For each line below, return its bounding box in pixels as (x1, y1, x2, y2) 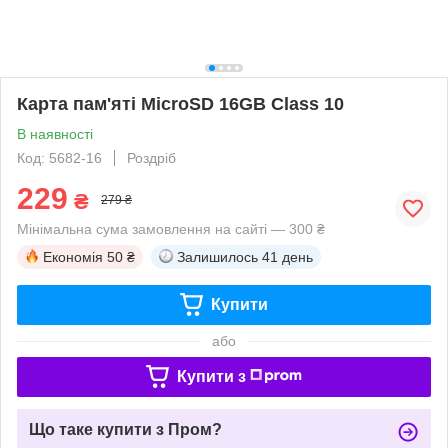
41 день (262, 248, 313, 265)
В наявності (17, 125, 93, 142)
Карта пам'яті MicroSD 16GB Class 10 (17, 93, 344, 114)
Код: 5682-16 (17, 149, 102, 166)
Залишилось (177, 248, 258, 265)
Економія (43, 248, 103, 265)
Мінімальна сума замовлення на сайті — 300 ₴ (17, 220, 325, 237)
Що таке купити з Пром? (29, 420, 222, 438)
